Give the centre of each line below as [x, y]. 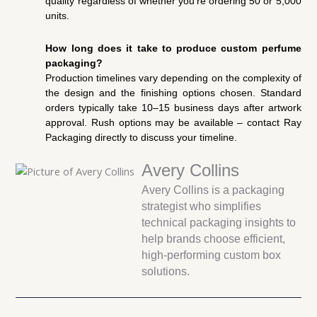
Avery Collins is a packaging [213, 190]
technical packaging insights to [219, 223]
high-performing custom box [212, 255]
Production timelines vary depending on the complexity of [173, 77]
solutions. [166, 272]
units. [58, 16]
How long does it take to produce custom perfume [173, 48]
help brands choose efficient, [214, 239]
